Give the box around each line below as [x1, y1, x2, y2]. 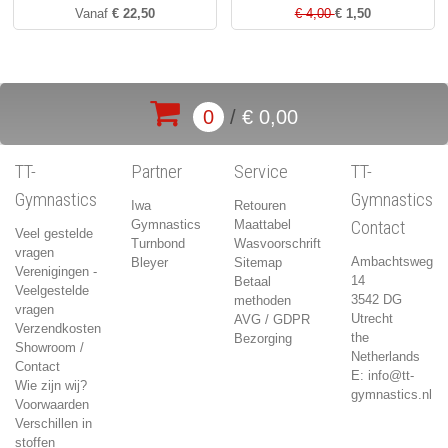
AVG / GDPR [234, 311, 310, 327]
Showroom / [15, 339, 84, 355]
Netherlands [351, 348, 420, 364]
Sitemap [234, 254, 282, 270]
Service [234, 161, 288, 184]
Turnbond [131, 235, 185, 251]
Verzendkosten [15, 320, 101, 336]
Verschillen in [15, 415, 92, 431]
